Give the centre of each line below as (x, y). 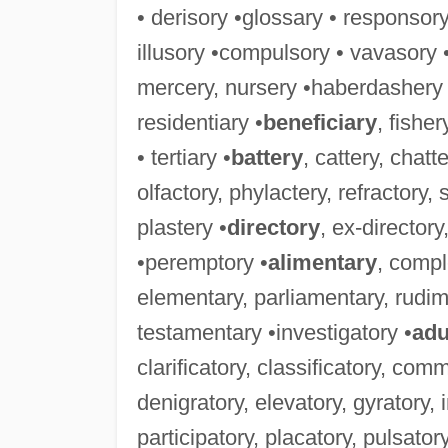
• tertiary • (183, 157)
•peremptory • (202, 262)
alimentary (322, 262)
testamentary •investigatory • (274, 332)
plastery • (181, 227)
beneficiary (319, 122)
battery (266, 157)
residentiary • (199, 122)
